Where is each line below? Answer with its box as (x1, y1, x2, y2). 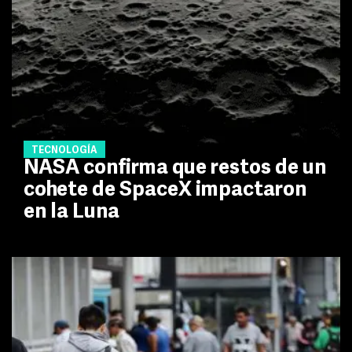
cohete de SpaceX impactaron (24, 179, 306, 201)
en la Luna (24, 201, 119, 223)
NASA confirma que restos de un (24, 157, 326, 179)
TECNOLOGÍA (31, 145, 97, 156)
